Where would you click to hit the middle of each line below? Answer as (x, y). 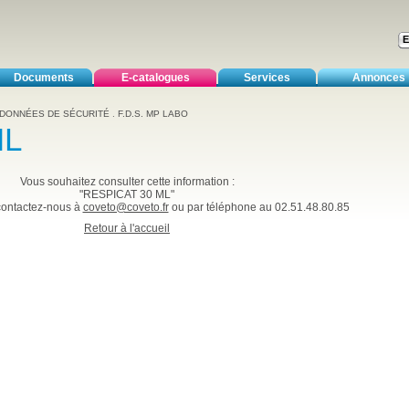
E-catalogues (155, 78)
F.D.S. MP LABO (153, 114)
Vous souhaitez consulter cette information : (127, 182)
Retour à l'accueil (127, 228)
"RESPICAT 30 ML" (127, 194)
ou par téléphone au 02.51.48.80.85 (259, 207)
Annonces (379, 78)
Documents (43, 78)
